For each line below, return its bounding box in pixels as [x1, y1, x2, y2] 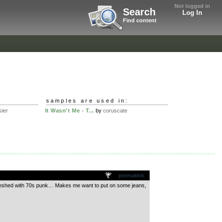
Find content [123, 17, 157, 23]
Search [123, 6, 156, 17]
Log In [182, 9, 202, 16]
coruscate [103, 108, 127, 114]
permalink [118, 172, 144, 178]
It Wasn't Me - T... [45, 108, 94, 114]
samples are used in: [46, 97, 129, 104]
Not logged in [174, 3, 210, 9]
